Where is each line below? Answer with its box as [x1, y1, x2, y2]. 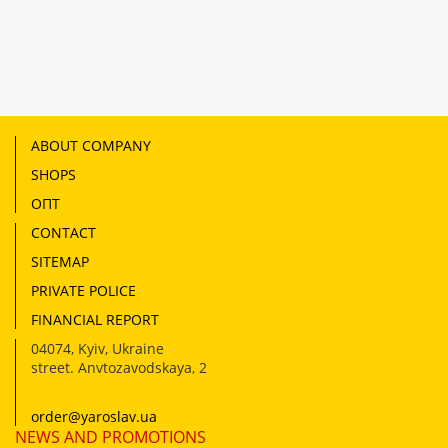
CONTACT [31, 223, 96, 242]
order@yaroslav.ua [31, 407, 157, 426]
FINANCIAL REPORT [31, 310, 159, 329]
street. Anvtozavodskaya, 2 [31, 358, 207, 377]
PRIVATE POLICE [31, 281, 136, 300]
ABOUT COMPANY [31, 136, 151, 155]
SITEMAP [31, 252, 89, 271]
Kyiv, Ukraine [78, 339, 164, 358]
